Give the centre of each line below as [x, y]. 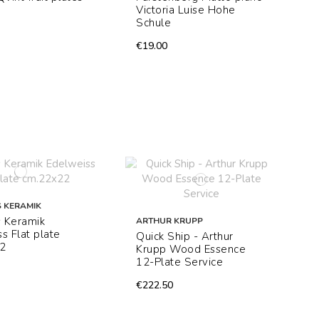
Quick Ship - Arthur [185, 237]
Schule [154, 23]
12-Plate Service [180, 262]
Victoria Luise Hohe [186, 10]
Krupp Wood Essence [191, 250]
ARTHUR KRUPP [170, 221]
